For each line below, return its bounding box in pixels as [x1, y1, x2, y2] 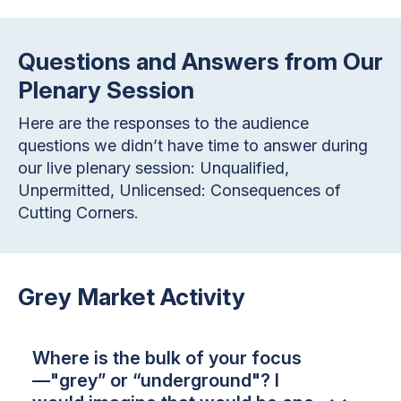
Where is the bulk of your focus [32, 347, 302, 370]
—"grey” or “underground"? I [32, 370, 279, 392]
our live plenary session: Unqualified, [18, 158, 289, 178]
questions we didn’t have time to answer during [18, 136, 368, 156]
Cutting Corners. [18, 203, 143, 223]
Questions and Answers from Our [18, 47, 383, 76]
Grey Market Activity [18, 283, 245, 311]
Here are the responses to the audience [18, 114, 309, 133]
